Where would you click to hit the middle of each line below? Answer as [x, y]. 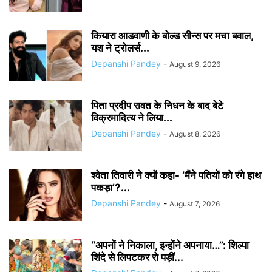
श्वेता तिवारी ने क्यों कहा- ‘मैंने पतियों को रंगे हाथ [176, 175]
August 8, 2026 [195, 134]
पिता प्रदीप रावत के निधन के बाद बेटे [157, 105]
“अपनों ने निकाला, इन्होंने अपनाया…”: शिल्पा [170, 245]
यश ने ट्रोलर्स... [120, 48]
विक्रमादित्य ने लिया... [132, 117]
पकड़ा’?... [110, 187]
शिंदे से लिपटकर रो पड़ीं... [137, 257]
